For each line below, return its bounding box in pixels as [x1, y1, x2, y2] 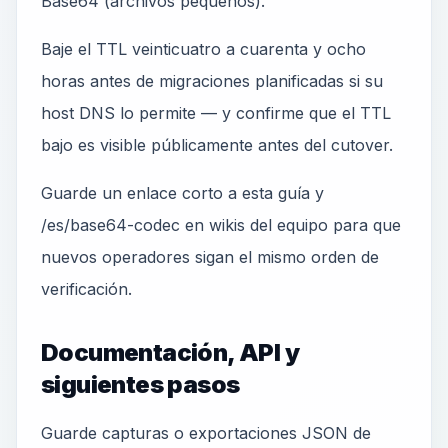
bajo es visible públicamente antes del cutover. [41, 135, 393, 155]
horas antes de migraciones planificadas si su [41, 71, 383, 91]
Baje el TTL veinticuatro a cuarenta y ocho [41, 39, 366, 59]
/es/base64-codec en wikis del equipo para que [41, 215, 401, 235]
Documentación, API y [41, 338, 299, 367]
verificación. [41, 279, 132, 299]
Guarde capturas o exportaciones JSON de [41, 423, 371, 443]
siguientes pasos [41, 370, 240, 399]
